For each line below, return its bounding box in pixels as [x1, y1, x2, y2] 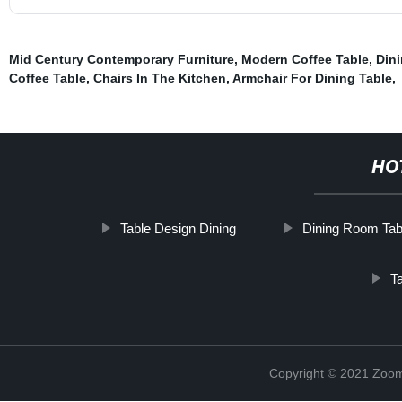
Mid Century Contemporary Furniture [8, 51, 234, 66]
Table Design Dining [119, 220, 236, 236]
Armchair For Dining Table [232, 70, 392, 85]
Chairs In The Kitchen [92, 70, 226, 85]
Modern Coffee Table [240, 51, 369, 66]
